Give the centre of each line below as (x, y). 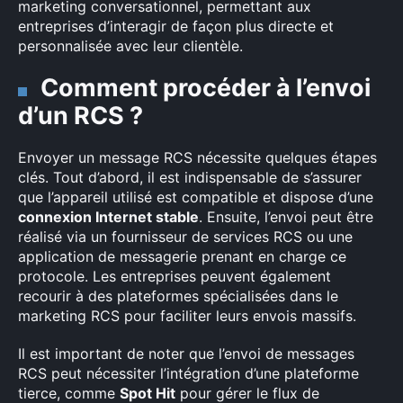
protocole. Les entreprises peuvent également (175, 276)
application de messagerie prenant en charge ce (182, 256)
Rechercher (73, 385)
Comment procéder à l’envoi (206, 88)
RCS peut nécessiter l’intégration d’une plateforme (188, 373)
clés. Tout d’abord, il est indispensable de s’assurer (190, 177)
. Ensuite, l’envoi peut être (286, 217)
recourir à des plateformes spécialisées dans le (178, 296)
